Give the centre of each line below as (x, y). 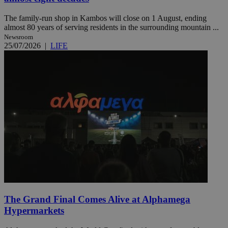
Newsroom (19, 37)
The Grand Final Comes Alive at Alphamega (97, 199)
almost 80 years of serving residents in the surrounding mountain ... (111, 27)
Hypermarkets (34, 211)
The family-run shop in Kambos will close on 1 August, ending (105, 18)
